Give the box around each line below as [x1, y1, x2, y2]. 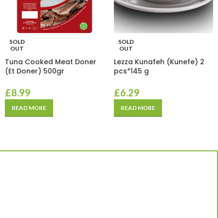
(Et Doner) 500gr [5, 66, 64, 76]
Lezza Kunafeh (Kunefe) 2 [114, 57, 204, 67]
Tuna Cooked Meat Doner [5, 57, 96, 67]
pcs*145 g [114, 66, 149, 76]
